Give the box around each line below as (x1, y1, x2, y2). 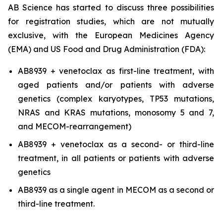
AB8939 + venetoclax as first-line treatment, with (18, 66, 214, 76)
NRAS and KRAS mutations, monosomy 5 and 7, (18, 108, 214, 117)
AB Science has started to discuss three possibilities (8, 2, 214, 12)
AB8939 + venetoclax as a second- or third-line (18, 139, 214, 149)
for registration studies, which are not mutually (8, 16, 214, 26)
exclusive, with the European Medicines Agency (8, 30, 214, 40)
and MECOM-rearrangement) (18, 121, 131, 131)
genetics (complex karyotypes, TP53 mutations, (18, 94, 214, 104)
